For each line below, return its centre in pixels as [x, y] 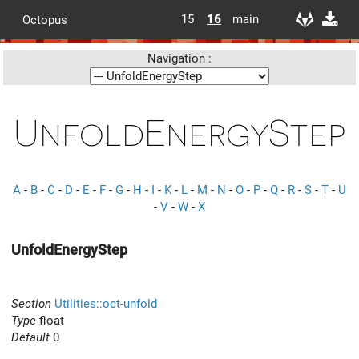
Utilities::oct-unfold [106, 303]
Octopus [45, 20]
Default [30, 337]
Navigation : [179, 58]
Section [31, 303]
